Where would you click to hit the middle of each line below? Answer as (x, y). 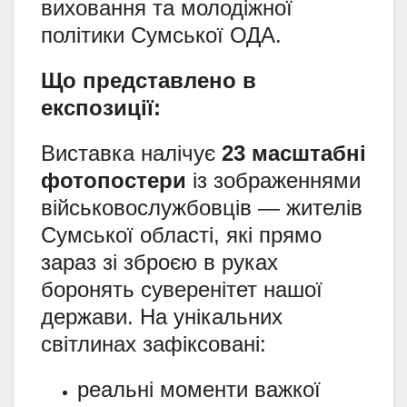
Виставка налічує (131, 153)
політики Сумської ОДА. (161, 35)
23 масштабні (294, 153)
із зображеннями (273, 180)
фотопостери (114, 180)
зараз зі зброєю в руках (159, 262)
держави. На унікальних (162, 316)
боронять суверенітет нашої (182, 289)
